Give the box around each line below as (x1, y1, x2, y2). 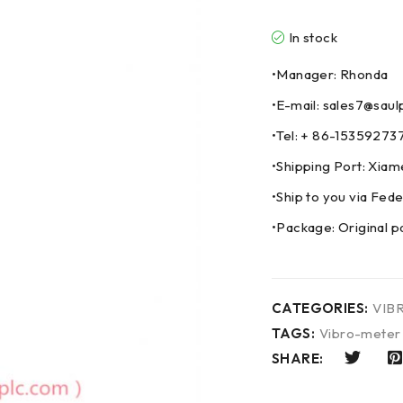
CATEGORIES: (272, 300, 369, 317)
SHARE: (272, 350, 324, 368)
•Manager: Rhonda (272, 66, 389, 83)
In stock (288, 29, 338, 46)
